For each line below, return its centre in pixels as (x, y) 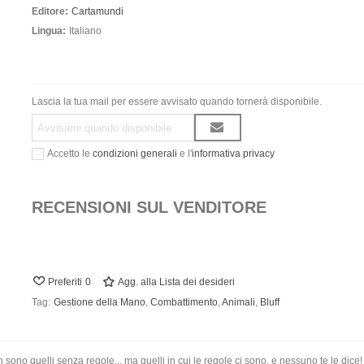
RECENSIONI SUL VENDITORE (149, 207)
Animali (238, 302)
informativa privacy (233, 154)
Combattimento (184, 302)
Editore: (50, 11)
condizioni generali (134, 154)
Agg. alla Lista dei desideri (176, 282)
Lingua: (48, 31)
